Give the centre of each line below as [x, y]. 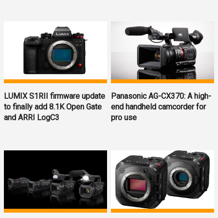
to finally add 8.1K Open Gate [53, 107]
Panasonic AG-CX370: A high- [161, 96]
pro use [124, 118]
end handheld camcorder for [159, 107]
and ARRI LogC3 [32, 118]
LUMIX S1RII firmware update [54, 96]
